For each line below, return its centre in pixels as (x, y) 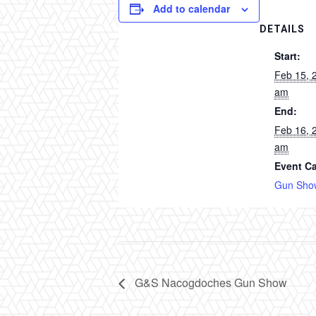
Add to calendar (192, 9)
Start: (287, 56)
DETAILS (282, 29)
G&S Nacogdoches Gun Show (209, 282)
